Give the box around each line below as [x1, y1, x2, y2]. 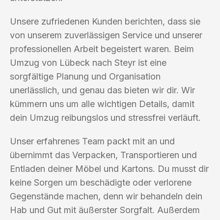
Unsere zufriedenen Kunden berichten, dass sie [10, 16, 200, 27]
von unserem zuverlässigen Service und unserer [10, 29, 202, 40]
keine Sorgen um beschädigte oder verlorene [10, 177, 192, 188]
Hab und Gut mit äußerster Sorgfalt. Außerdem [10, 204, 200, 215]
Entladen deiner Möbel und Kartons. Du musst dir [10, 163, 209, 174]
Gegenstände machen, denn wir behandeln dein [10, 191, 202, 201]
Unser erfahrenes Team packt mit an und [10, 136, 175, 146]
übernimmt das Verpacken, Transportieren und [10, 149, 197, 160]
